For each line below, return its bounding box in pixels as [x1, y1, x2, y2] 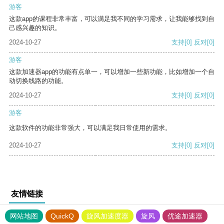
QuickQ [50, 212, 74, 220]
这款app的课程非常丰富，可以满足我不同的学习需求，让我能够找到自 [9, 15, 214, 23]
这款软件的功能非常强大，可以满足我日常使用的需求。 [9, 124, 171, 132]
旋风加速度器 [86, 212, 128, 220]
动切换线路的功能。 [9, 77, 67, 85]
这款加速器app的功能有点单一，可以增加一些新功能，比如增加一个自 [9, 68, 214, 76]
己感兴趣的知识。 [9, 24, 61, 32]
